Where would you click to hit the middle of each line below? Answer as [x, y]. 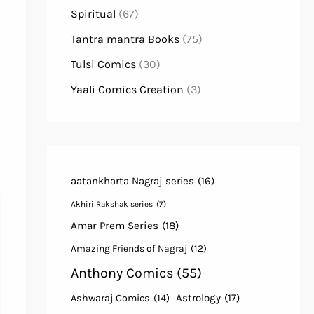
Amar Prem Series [114, 226]
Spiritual [93, 14]
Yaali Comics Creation [127, 90]
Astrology [198, 298]
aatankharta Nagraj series [132, 181]
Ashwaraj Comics [110, 299]
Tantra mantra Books [125, 39]
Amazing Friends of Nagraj [129, 248]
